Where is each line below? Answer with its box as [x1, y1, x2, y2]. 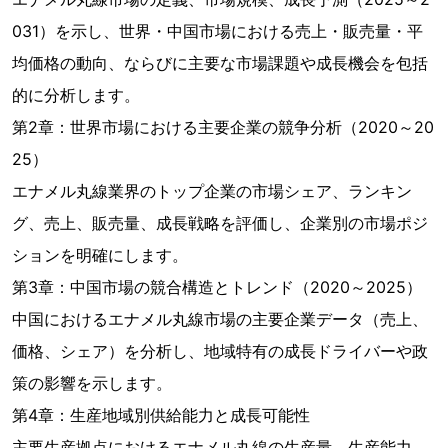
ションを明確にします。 [12, 245, 188, 265]
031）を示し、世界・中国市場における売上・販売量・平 [12, 21, 423, 41]
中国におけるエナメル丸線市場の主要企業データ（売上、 [12, 309, 428, 329]
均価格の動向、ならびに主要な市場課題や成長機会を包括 [12, 53, 428, 73]
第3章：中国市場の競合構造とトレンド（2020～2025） [12, 277, 422, 297]
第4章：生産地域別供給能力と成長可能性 [12, 405, 310, 425]
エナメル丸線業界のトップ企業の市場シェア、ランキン [12, 181, 412, 201]
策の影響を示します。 [12, 373, 172, 393]
